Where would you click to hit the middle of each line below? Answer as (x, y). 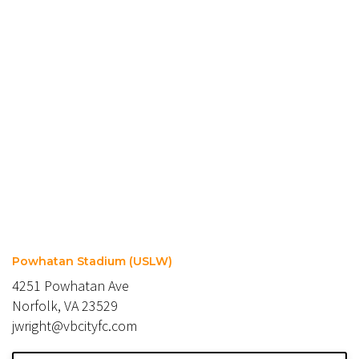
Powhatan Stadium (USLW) (92, 261)
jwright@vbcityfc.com (75, 326)
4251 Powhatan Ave (71, 286)
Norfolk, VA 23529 (65, 306)
